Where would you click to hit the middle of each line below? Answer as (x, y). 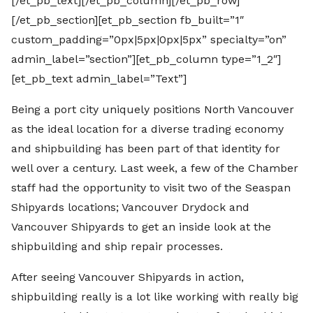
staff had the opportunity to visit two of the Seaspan (151, 188)
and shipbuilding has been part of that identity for (146, 149)
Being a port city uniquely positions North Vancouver (153, 110)
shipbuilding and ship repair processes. (117, 247)
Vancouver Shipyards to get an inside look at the (141, 227)
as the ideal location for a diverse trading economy (147, 129)
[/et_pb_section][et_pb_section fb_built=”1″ (128, 20)
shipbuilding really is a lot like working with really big (155, 297)
